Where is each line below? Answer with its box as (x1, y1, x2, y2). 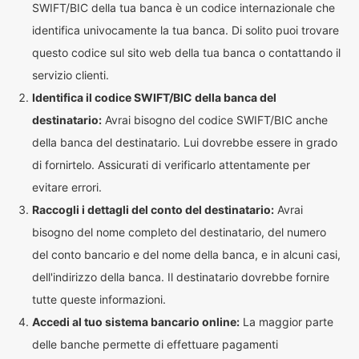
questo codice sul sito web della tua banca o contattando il (32, 46, 341, 59)
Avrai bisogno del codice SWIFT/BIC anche (102, 113, 328, 127)
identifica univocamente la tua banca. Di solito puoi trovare (32, 23, 339, 37)
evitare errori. (32, 180, 102, 194)
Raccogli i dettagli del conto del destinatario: (32, 203, 274, 216)
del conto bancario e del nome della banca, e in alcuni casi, (32, 248, 341, 261)
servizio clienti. (32, 68, 109, 82)
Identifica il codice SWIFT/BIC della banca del (32, 91, 276, 104)
